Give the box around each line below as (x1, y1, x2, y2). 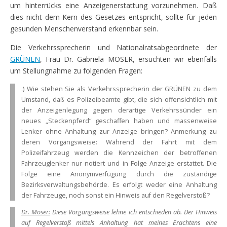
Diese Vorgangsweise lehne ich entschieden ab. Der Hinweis (50, 208, 217, 217)
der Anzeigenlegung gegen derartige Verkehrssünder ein (21, 105, 217, 115)
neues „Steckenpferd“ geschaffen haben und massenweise (21, 116, 217, 125)
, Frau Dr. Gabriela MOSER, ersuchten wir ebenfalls (40, 54, 217, 64)
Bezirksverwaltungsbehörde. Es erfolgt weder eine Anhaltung (21, 180, 217, 189)
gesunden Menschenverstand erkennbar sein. (10, 23, 158, 33)
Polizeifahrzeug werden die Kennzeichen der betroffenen (21, 148, 217, 157)
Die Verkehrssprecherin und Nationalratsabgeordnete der (10, 42, 217, 52)
